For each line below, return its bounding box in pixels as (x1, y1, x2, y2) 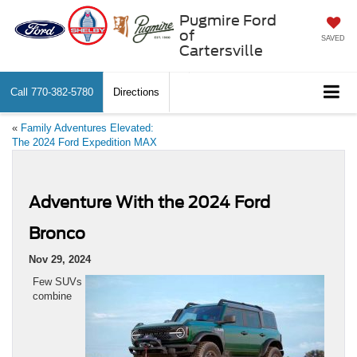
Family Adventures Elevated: (21, 121, 154, 134)
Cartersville (178, 41, 263, 59)
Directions (113, 86, 159, 98)
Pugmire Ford (178, 11, 277, 29)
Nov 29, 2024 (29, 253, 91, 265)
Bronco (29, 223, 85, 243)
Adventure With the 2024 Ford (29, 192, 270, 212)
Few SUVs (33, 275, 82, 288)
